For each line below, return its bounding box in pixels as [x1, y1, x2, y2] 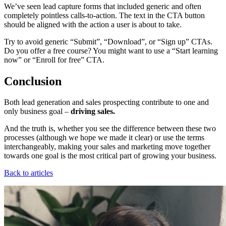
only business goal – [4, 107, 71, 116]
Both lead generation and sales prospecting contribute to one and [4, 98, 209, 107]
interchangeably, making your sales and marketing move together [4, 142, 210, 151]
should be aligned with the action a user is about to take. [4, 20, 182, 29]
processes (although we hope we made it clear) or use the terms [4, 133, 204, 142]
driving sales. [71, 107, 115, 116]
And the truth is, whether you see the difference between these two [4, 124, 216, 133]
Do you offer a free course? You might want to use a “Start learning [4, 46, 218, 55]
